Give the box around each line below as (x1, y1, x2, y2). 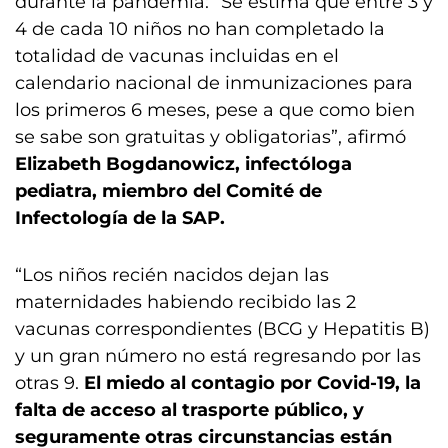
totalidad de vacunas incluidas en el (15, 45, 339, 67)
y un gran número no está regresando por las (15, 345, 421, 367)
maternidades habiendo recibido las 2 (15, 291, 356, 313)
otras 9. (15, 372, 84, 394)
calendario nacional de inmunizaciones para (15, 72, 413, 94)
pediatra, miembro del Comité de (15, 180, 322, 202)
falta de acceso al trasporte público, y (15, 399, 364, 421)
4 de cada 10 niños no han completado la (15, 18, 385, 40)
